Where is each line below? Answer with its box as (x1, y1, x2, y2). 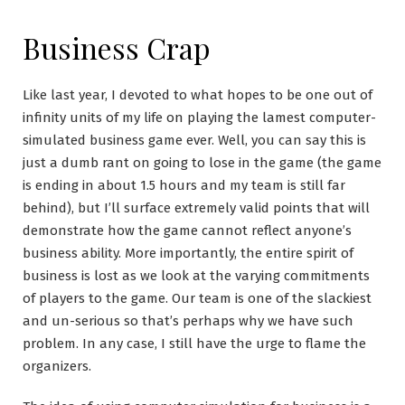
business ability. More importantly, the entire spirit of (23, 245, 353, 261)
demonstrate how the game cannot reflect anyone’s (23, 222, 352, 239)
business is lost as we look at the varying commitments (23, 268, 370, 284)
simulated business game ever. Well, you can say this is (23, 132, 366, 148)
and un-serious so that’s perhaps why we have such (23, 313, 353, 329)
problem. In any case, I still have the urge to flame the (23, 335, 366, 352)
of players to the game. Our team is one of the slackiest (23, 290, 372, 306)
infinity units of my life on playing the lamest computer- (23, 109, 376, 126)
